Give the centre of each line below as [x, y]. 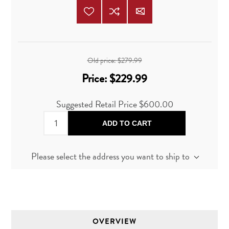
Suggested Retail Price [97, 104]
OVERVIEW [114, 222]
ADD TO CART [127, 123]
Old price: [101, 60]
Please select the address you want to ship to [110, 156]
